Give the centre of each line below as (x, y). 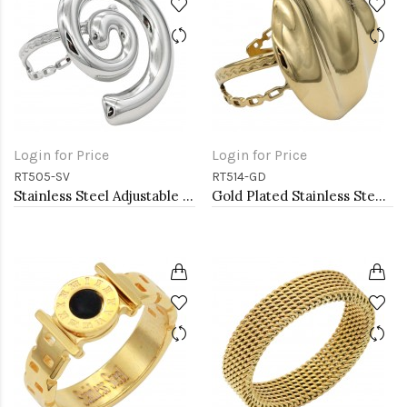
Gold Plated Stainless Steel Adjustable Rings (381, 196)
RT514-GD (239, 177)
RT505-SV (42, 177)
